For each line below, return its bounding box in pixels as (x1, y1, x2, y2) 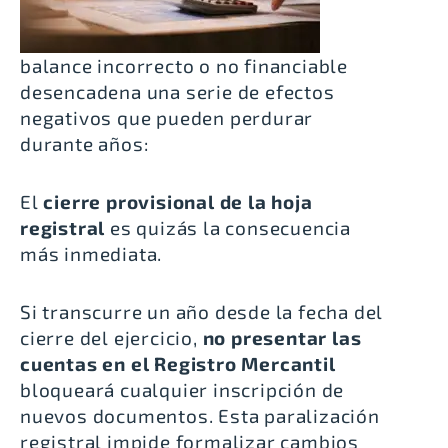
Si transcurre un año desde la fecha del (20, 300, 384, 324)
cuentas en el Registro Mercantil (20, 352, 336, 376)
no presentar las (197, 326, 362, 350)
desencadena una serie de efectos (20, 80, 335, 104)
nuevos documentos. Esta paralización (20, 404, 380, 428)
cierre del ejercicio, (20, 326, 198, 350)
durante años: (20, 132, 149, 156)
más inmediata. (20, 242, 168, 266)
